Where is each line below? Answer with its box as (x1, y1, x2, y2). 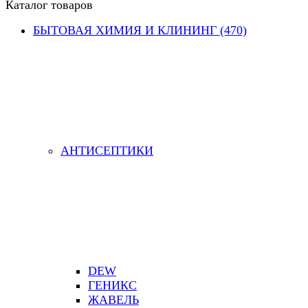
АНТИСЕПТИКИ (60, 144, 153, 157)
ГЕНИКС (88, 278, 137, 292)
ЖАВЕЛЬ (88, 293, 139, 307)
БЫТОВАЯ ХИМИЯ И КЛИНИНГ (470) (33, 23, 247, 37)
